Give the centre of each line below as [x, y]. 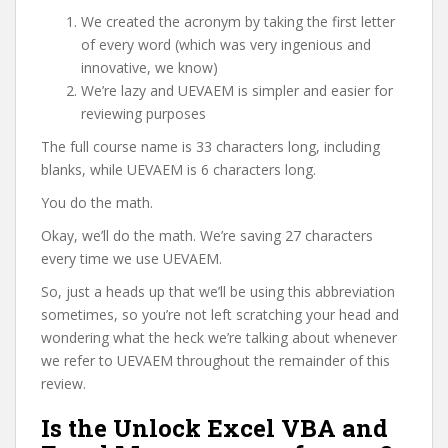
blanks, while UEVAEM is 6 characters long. [178, 169]
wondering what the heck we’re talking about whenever [219, 337]
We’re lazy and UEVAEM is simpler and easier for [237, 90]
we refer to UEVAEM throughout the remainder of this [215, 360]
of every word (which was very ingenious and [226, 44]
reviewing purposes [143, 113]
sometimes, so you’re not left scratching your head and [220, 314]
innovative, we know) [149, 67]
